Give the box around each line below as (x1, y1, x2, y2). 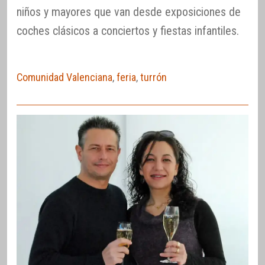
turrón (140, 70, 167, 83)
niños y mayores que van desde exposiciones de (17, 4, 241, 19)
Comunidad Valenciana (17, 70, 112, 83)
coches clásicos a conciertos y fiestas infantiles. (17, 23, 239, 38)
